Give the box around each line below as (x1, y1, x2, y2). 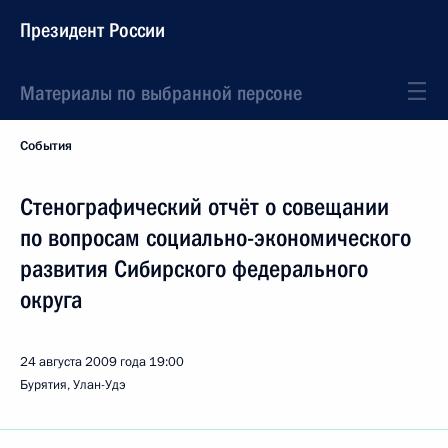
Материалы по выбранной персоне (20, 81, 302, 105)
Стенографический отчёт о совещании (20, 193, 389, 221)
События (20, 137, 72, 155)
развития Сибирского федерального (20, 255, 368, 283)
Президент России (20, 18, 165, 42)
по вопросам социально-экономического (20, 224, 411, 252)
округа (20, 286, 82, 314)
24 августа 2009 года (20, 353, 146, 371)
